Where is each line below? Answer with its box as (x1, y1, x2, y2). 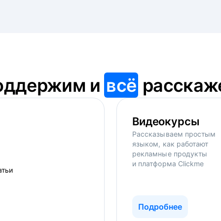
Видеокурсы (132, 115, 200, 128)
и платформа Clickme (132, 159, 204, 168)
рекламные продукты (132, 149, 208, 158)
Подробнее (138, 202, 182, 212)
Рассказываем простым (132, 130, 216, 138)
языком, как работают (132, 140, 209, 148)
